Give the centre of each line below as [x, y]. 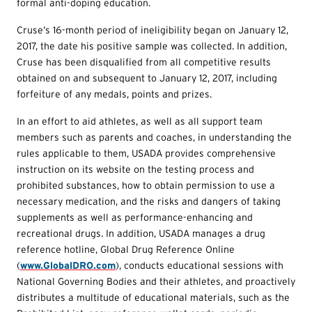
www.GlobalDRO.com [68, 265]
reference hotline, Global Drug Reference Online [126, 249]
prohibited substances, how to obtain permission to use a [146, 185]
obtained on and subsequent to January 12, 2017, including [147, 78]
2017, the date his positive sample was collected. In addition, [152, 46]
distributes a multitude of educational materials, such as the [153, 297]
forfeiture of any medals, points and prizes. [114, 94]
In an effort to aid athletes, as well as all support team [140, 121]
